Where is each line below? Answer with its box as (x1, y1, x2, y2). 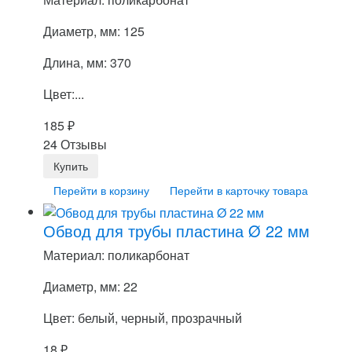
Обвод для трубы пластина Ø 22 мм (43, 219, 310, 243)
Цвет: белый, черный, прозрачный (43, 309, 242, 328)
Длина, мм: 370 (43, 53, 131, 71)
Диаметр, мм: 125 (43, 21, 145, 40)
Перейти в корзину (53, 181, 149, 198)
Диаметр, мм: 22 (43, 277, 137, 296)
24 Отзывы (43, 134, 107, 153)
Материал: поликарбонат (43, 246, 189, 265)
